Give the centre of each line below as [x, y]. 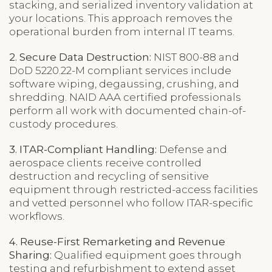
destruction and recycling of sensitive [109, 176]
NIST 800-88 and [195, 57]
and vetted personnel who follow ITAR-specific [131, 202]
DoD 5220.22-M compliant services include [120, 70]
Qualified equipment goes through [147, 255]
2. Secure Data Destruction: [80, 57]
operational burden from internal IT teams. [122, 31]
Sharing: [30, 255]
